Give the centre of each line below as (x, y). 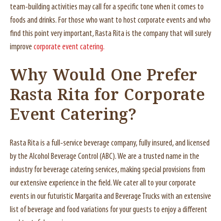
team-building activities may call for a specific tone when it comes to (107, 7)
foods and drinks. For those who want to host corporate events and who (110, 20)
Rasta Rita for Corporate (107, 96)
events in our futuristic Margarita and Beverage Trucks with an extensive (110, 197)
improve (22, 47)
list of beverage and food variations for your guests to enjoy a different (109, 210)
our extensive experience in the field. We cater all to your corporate (103, 183)
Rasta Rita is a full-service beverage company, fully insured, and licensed (110, 143)
